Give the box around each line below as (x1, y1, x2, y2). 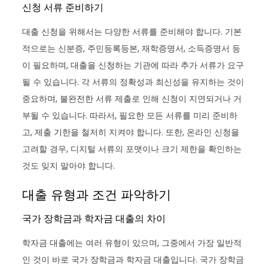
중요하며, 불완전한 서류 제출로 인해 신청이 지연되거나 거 (22, 92, 242, 105)
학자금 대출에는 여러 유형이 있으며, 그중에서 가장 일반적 (22, 236, 242, 249)
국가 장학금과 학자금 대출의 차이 (22, 211, 166, 226)
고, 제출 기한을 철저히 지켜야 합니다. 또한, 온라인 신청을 (22, 126, 240, 138)
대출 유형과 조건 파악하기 (22, 185, 172, 203)
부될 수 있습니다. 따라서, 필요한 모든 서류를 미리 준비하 (22, 109, 238, 121)
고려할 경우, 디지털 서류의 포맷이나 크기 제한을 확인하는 (22, 142, 242, 155)
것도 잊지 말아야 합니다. (22, 159, 115, 172)
